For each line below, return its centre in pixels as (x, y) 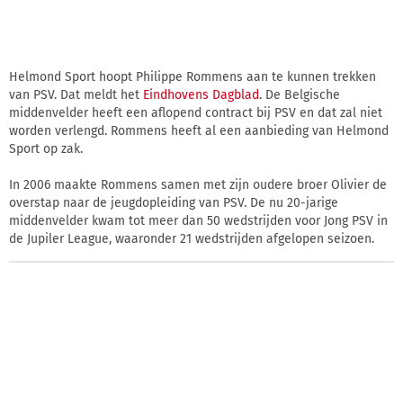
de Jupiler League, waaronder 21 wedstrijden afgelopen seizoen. (192, 238)
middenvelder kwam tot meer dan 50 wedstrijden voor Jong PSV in (198, 220)
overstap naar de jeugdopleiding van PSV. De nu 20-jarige (174, 202)
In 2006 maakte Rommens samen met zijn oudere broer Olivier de (198, 184)
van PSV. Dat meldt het (76, 94)
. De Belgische (300, 94)
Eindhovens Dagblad (201, 94)
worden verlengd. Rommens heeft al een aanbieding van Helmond (199, 130)
